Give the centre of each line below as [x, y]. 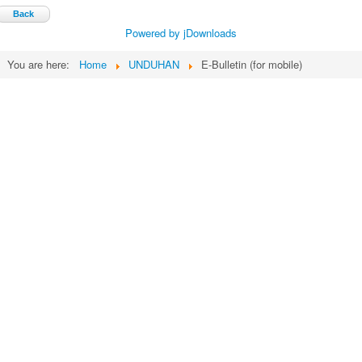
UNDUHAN [154, 65]
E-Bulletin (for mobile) [252, 65]
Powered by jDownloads [181, 33]
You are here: [42, 65]
